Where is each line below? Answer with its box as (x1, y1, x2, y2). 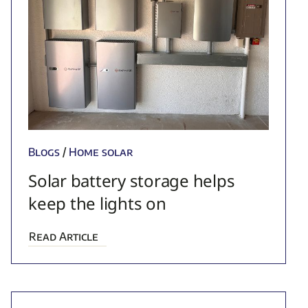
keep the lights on (28, 192, 166, 215)
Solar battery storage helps (28, 169, 235, 192)
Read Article (29, 230, 99, 244)
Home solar (69, 145, 134, 159)
